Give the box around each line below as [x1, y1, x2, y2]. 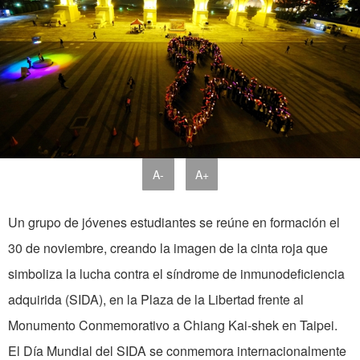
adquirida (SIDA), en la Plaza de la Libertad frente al [8, 290, 304, 309]
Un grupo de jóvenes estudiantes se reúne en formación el [8, 213, 340, 232]
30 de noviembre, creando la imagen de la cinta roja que [8, 239, 328, 258]
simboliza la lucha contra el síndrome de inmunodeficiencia [8, 264, 345, 284]
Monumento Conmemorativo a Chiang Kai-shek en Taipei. [8, 316, 337, 335]
